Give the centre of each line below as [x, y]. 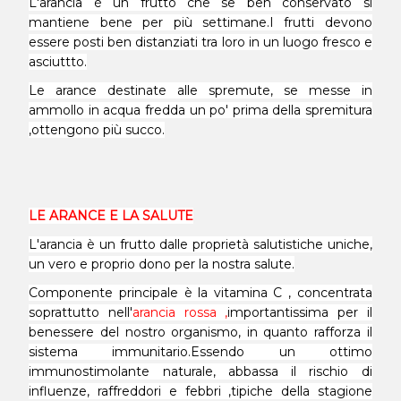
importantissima [278, 312]
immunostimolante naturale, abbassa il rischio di [200, 371]
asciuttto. [58, 62]
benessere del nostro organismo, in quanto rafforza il [200, 332]
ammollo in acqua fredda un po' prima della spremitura [200, 110]
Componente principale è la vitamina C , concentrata [200, 293]
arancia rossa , [180, 312]
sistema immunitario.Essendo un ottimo [200, 352]
